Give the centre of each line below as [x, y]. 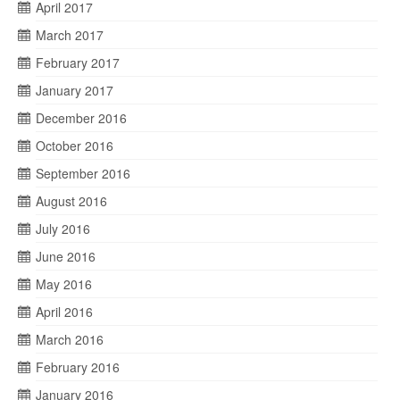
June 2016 [66, 256]
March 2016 [70, 339]
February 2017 [78, 62]
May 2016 [64, 284]
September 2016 [83, 173]
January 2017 [75, 90]
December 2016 [81, 118]
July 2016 [63, 229]
